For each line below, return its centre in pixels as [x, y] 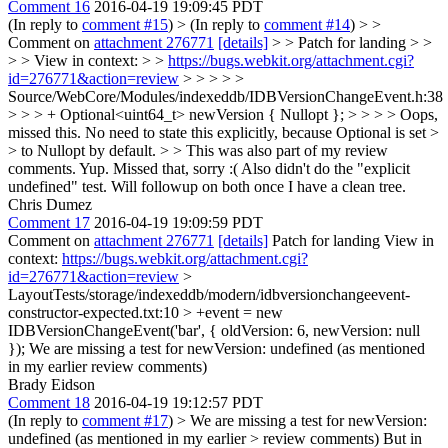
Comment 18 [49, 402]
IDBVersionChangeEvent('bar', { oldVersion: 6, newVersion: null [214, 330]
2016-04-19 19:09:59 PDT [178, 222]
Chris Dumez [50, 204]
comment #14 [307, 24]
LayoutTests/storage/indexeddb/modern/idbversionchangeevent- [209, 294]
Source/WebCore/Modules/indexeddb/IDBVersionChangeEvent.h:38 [225, 96]
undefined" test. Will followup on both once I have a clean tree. [207, 186]
